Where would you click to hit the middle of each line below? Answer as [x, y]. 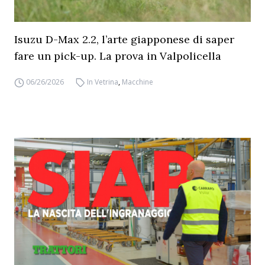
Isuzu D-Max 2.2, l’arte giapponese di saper [124, 39]
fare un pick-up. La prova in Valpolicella [118, 56]
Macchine [138, 82]
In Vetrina [103, 82]
